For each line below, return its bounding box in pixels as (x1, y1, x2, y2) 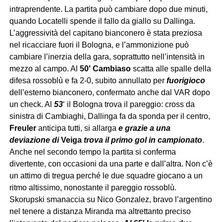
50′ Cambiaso (79, 64, 131, 73)
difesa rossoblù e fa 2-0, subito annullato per (9, 76, 166, 85)
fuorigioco (166, 76, 205, 85)
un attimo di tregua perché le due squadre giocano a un (9, 171, 203, 180)
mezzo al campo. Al (9, 64, 80, 73)
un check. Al (9, 100, 54, 109)
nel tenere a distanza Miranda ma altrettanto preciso (9, 207, 191, 216)
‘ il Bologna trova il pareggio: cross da (62, 100, 195, 109)
